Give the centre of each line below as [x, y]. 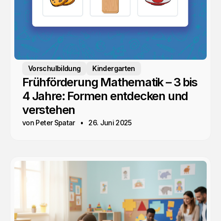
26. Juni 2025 [110, 123]
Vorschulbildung [55, 69]
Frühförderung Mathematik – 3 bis [110, 82]
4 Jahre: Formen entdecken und [105, 96]
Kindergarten [114, 69]
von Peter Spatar [49, 123]
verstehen [49, 110]
